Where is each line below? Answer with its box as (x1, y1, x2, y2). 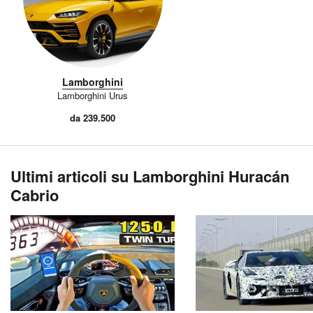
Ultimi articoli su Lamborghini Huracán (10, 164, 289, 187)
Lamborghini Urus (57, 88, 128, 102)
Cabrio (10, 183, 59, 206)
